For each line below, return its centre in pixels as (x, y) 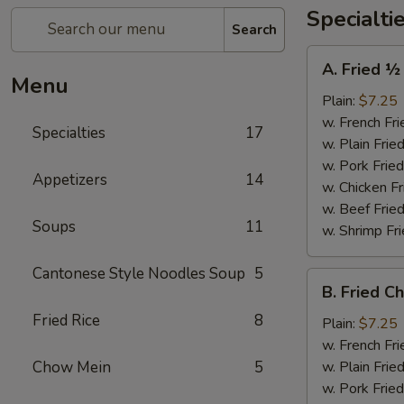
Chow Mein (72, 367)
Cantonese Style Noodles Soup (139, 274)
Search (254, 29)
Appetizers (70, 180)
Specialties (69, 133)
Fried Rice (66, 321)
